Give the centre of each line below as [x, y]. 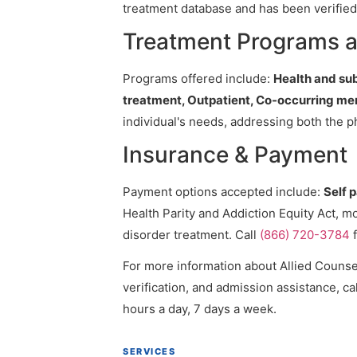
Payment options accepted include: [223, 192]
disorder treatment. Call [191, 235]
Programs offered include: [198, 78]
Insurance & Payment [235, 155]
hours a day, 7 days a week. [200, 309]
